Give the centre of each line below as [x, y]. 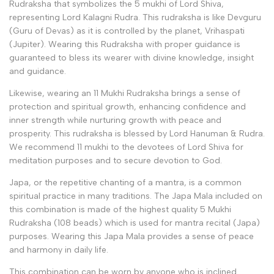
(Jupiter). [29, 44]
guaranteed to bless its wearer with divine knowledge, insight [131, 57]
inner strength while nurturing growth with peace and [115, 120]
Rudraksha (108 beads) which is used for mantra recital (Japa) [135, 223]
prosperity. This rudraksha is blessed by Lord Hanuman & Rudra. [137, 133]
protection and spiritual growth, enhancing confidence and [128, 106]
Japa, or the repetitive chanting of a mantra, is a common [125, 182]
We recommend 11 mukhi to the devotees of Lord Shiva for [126, 147]
